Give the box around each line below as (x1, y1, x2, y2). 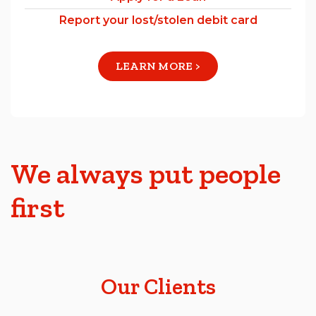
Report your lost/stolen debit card (59, 13, 257, 28)
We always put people (11, 157, 281, 191)
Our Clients (100, 273, 216, 300)
